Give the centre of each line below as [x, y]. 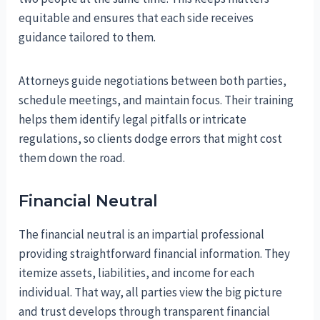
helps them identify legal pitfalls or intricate [133, 119]
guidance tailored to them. [87, 37]
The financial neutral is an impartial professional [142, 234]
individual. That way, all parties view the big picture [151, 292]
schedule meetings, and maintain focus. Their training [156, 100]
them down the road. [72, 157]
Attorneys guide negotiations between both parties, [153, 80]
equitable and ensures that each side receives [136, 17]
